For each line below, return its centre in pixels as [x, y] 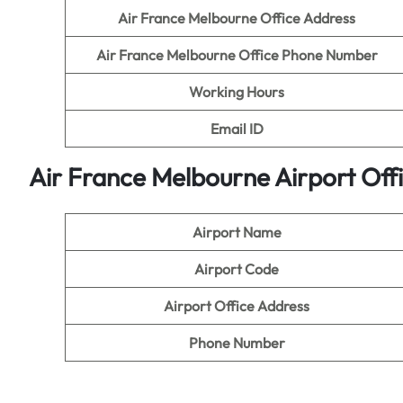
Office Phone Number [308, 55]
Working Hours [237, 92]
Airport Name [237, 232]
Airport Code [237, 269]
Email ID [237, 129]
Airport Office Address [237, 306]
